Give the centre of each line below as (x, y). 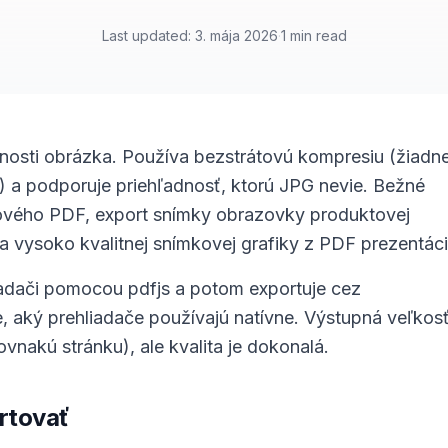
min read (318, 35)
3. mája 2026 (236, 35)
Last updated (144, 35)
